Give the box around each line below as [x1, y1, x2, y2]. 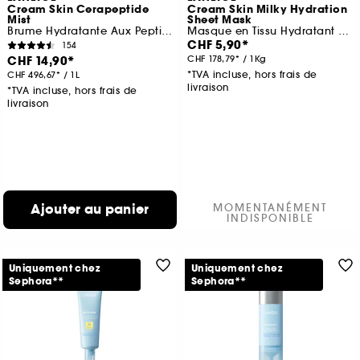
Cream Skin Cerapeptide [7, 2, 149, 18]
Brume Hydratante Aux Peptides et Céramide [162, 24, 173, 39]
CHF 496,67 [7, 69, 56, 81]
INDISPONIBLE [226, 211, 314, 226]
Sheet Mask [187, 13, 252, 28]
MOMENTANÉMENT [213, 201, 327, 215]
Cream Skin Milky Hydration [187, 2, 348, 18]
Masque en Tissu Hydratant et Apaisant [338, 24, 350, 39]
